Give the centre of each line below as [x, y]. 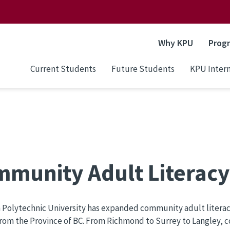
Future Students [143, 69]
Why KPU [176, 43]
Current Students [63, 69]
